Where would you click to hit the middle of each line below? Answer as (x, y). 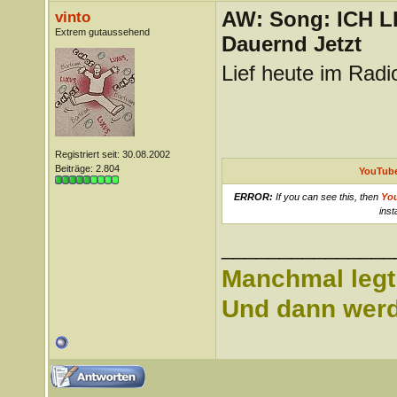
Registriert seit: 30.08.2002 (112, 154)
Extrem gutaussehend (102, 32)
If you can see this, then (327, 197)
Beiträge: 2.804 (87, 168)
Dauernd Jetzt (291, 44)
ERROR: (253, 197)
